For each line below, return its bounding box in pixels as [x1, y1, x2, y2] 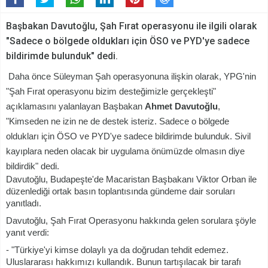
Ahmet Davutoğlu [145, 102, 218, 112]
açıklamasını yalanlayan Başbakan [6, 102, 145, 112]
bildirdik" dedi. [6, 162, 59, 172]
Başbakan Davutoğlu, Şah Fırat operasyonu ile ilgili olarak [6, 20, 257, 32]
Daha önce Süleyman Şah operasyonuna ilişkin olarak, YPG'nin [8, 72, 256, 82]
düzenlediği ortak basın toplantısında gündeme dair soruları [6, 187, 235, 197]
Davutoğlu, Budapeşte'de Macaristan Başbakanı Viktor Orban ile [6, 175, 257, 185]
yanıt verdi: [6, 228, 51, 238]
